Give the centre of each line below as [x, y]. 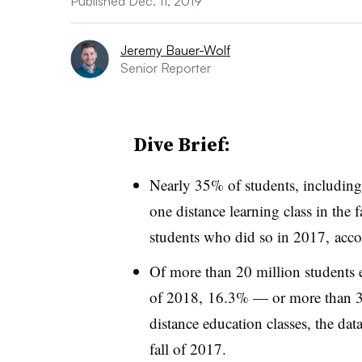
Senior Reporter [166, 68]
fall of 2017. [190, 348]
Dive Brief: [181, 144]
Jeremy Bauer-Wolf [175, 50]
